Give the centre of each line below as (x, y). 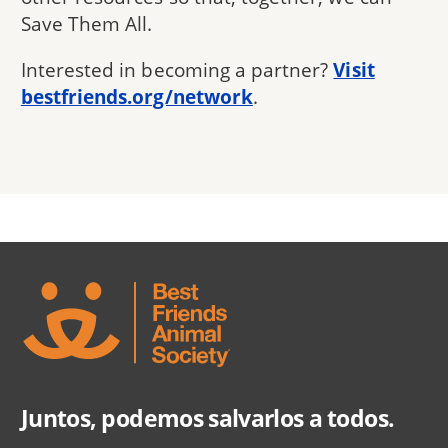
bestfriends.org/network (136, 97)
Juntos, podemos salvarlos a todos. (207, 417)
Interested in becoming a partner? (177, 70)
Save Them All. (86, 24)
